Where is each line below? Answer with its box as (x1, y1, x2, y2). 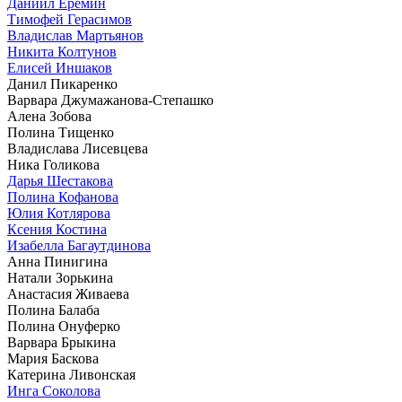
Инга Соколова (7, 383, 100, 399)
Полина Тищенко (7, 125, 114, 141)
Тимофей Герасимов (7, 12, 132, 28)
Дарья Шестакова (7, 173, 113, 189)
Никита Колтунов (7, 44, 117, 60)
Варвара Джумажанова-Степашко (7, 92, 214, 109)
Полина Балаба (7, 302, 100, 319)
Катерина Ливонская (7, 367, 135, 383)
